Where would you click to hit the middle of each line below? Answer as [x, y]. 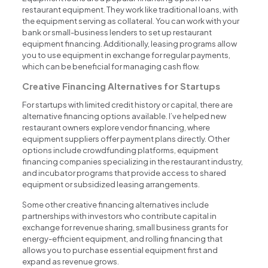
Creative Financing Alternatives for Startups [121, 86]
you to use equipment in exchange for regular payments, [127, 55]
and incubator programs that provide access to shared [124, 173]
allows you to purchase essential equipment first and [120, 250]
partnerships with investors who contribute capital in [120, 216]
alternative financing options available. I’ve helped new [124, 116]
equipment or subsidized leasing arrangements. [111, 184]
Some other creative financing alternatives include [116, 204]
